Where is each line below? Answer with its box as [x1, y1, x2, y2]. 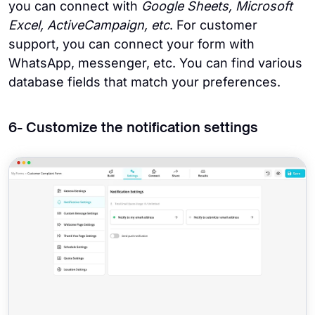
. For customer [169, 17, 257, 32]
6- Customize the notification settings [8, 121, 258, 136]
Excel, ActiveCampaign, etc [8, 17, 169, 32]
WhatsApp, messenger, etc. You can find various [8, 55, 302, 70]
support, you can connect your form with [8, 36, 255, 51]
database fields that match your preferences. [8, 74, 281, 89]
